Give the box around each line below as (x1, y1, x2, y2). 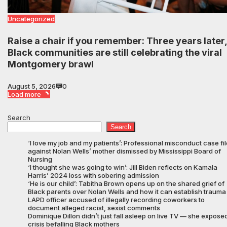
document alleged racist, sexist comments (28, 203, 160, 212)
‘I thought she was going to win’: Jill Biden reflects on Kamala (28, 163, 217, 171)
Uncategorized (8, 14, 55, 23)
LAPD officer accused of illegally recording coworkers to (28, 195, 205, 204)
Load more (8, 90, 41, 98)
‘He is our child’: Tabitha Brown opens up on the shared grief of (28, 179, 224, 187)
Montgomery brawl (8, 58, 94, 69)
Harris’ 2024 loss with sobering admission (28, 171, 159, 179)
